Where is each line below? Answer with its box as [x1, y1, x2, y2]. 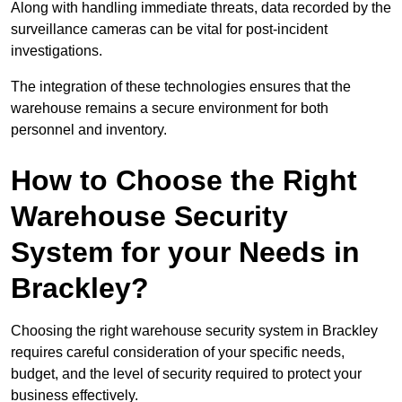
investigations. [11, 43, 102, 59]
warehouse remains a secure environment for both [11, 100, 328, 117]
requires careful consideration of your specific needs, [11, 345, 345, 361]
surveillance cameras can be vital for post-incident [11, 22, 328, 38]
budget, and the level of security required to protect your [11, 366, 362, 382]
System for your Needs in [11, 236, 360, 269]
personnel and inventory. [11, 122, 167, 138]
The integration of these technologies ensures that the [11, 79, 351, 95]
